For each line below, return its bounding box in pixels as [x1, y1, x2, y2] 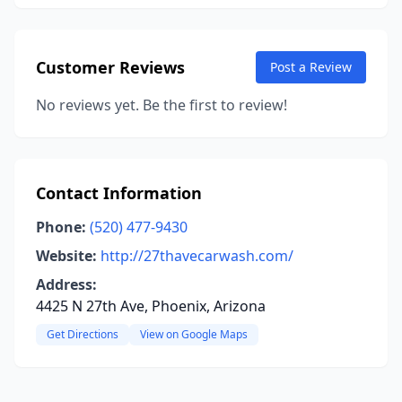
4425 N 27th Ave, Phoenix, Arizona [36, 296, 266, 316]
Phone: [36, 217, 86, 237]
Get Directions [47, 327, 118, 342]
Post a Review [270, 58, 352, 75]
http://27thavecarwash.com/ [100, 246, 293, 266]
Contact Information [36, 182, 202, 204]
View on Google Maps [140, 327, 248, 342]
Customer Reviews [36, 57, 185, 78]
